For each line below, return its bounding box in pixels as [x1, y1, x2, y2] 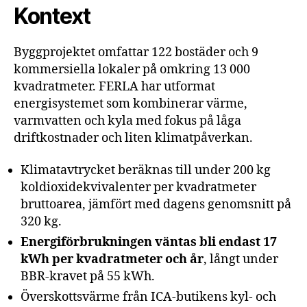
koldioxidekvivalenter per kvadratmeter [21, 180, 256, 195]
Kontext [14, 2, 90, 29]
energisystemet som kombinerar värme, [14, 95, 247, 112]
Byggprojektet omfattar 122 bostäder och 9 [14, 44, 258, 60]
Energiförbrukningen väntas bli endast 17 [21, 234, 277, 250]
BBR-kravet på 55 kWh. [21, 269, 155, 284]
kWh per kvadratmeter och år [21, 251, 204, 267]
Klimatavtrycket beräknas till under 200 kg [21, 162, 271, 178]
